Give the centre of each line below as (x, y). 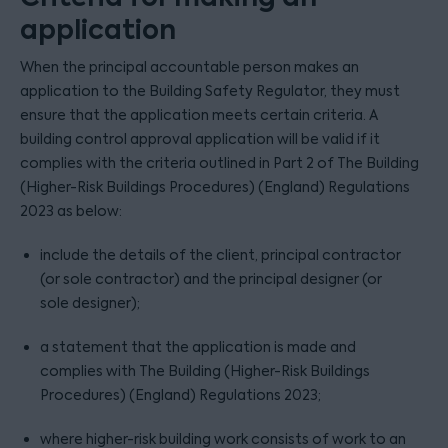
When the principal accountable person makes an (189, 67)
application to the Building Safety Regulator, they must (210, 91)
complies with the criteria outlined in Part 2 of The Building (219, 163)
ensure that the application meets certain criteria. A (199, 115)
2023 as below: (71, 211)
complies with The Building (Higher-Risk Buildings (205, 371)
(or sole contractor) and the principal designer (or (211, 279)
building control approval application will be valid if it (200, 139)
